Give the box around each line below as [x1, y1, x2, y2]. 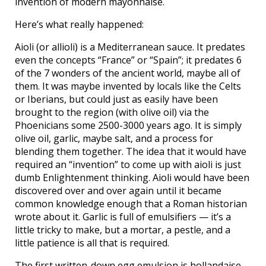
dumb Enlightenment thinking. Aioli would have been [15, 171, 249, 184]
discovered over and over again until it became [15, 184, 221, 197]
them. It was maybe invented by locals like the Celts [15, 80, 241, 93]
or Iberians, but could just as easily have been [15, 93, 218, 106]
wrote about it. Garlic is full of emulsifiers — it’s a [15, 210, 231, 223]
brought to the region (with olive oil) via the [15, 106, 209, 119]
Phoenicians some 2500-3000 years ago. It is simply [15, 119, 242, 132]
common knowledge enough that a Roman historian [15, 197, 247, 210]
